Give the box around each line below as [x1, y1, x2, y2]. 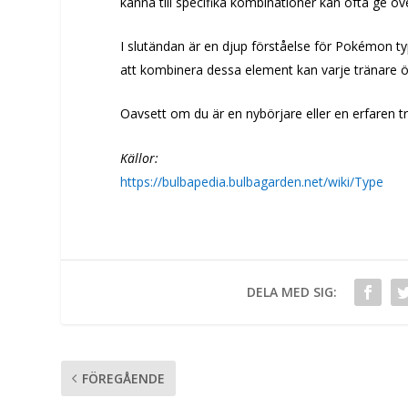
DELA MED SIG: [247, 283, 337, 301]
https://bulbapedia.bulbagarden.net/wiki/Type [120, 172, 383, 190]
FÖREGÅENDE [82, 370, 166, 388]
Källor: [120, 148, 158, 167]
